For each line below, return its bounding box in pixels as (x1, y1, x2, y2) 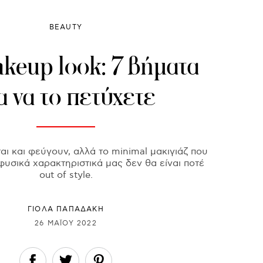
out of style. (39, 170, 93, 181)
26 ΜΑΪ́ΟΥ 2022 (35, 218, 97, 228)
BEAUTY (49, 23, 83, 32)
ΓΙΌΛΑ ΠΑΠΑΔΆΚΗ (28, 205, 104, 214)
